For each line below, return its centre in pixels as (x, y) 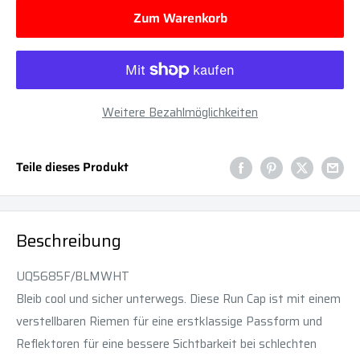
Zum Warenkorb (180, 18)
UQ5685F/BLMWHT (73, 276)
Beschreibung (69, 241)
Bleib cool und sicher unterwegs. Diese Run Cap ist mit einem (178, 299)
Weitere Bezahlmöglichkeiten (180, 112)
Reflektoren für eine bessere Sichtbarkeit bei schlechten (166, 344)
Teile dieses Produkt (72, 168)
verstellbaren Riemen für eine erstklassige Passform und (169, 321)
